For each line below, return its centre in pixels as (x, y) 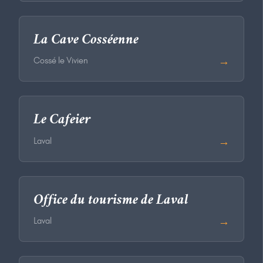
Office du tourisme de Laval (111, 200)
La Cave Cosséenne (86, 40)
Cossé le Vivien (61, 61)
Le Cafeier (62, 121)
